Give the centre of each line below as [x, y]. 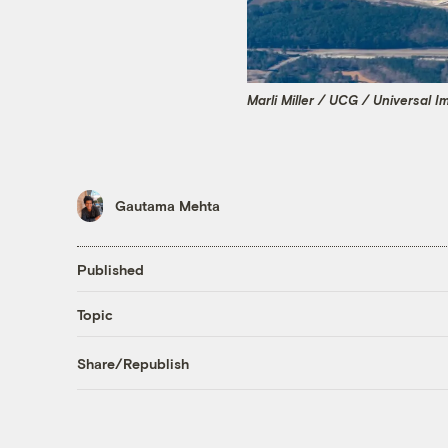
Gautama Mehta [167, 206]
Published [110, 269]
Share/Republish [132, 363]
